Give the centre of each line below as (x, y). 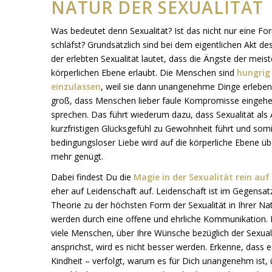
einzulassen (76, 86)
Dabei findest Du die (92, 177)
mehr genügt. (77, 156)
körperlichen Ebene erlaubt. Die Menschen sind (144, 72)
